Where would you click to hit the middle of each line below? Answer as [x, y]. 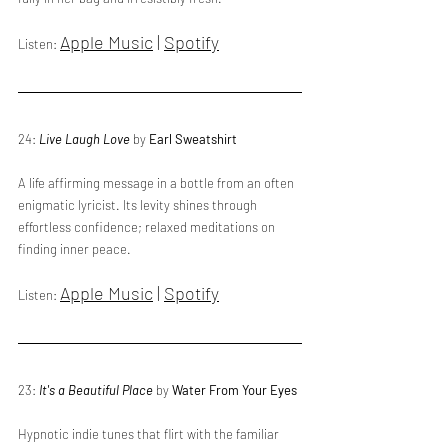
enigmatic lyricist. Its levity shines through [139, 205]
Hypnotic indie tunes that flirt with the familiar [150, 434]
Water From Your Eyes [234, 390]
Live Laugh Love [84, 139]
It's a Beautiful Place [96, 390]
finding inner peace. [74, 249]
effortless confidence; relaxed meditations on [148, 227]
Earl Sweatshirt [193, 139]
